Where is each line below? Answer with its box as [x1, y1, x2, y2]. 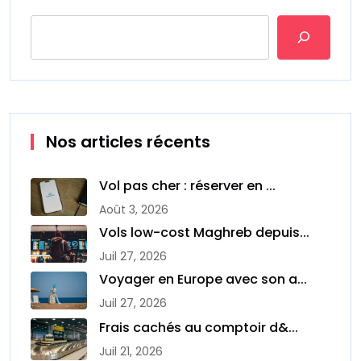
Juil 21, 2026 [99, 342, 163, 359]
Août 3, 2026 [99, 201, 168, 218]
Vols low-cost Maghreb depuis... [99, 222, 309, 242]
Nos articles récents [46, 130, 210, 153]
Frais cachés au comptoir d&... [99, 317, 298, 337]
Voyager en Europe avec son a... [99, 269, 307, 288]
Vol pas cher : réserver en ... [99, 176, 276, 195]
